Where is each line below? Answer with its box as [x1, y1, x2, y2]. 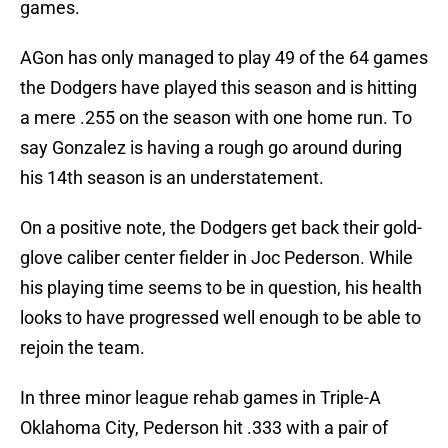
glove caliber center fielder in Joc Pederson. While [20, 247, 413, 269]
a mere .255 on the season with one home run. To [20, 107, 412, 129]
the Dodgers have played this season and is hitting [20, 77, 417, 99]
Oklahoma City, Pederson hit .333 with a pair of [20, 417, 388, 439]
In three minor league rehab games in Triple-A [20, 387, 381, 409]
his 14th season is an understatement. [20, 167, 324, 189]
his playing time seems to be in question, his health [20, 277, 422, 299]
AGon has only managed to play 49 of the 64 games [20, 47, 428, 69]
